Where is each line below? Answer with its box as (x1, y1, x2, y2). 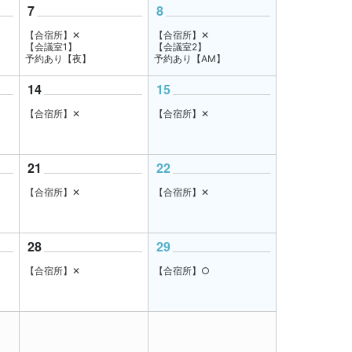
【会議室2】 (154, 41, 207, 53)
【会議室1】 (25, 41, 77, 53)
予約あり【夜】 (25, 53, 91, 64)
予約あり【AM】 (154, 53, 225, 64)
